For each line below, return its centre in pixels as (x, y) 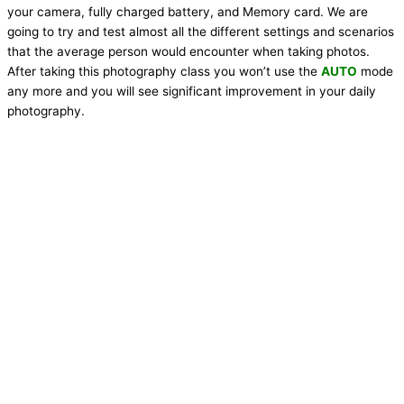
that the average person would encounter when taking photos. (188, 52)
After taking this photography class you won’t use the (164, 72)
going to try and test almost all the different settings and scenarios (201, 32)
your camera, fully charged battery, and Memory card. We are (188, 12)
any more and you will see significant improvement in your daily (192, 92)
